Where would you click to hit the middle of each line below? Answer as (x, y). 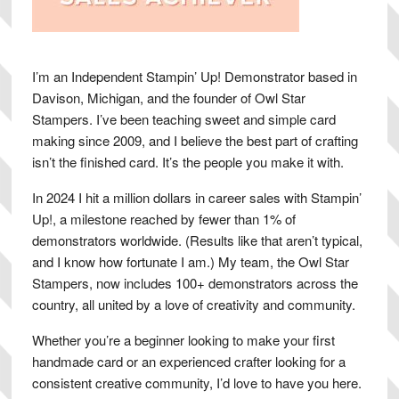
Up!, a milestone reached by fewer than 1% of (163, 218)
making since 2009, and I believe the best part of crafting (195, 140)
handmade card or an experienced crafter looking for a (188, 361)
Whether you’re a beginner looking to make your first (183, 339)
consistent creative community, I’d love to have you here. (196, 382)
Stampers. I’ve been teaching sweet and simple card (183, 118)
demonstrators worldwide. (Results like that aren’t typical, (197, 240)
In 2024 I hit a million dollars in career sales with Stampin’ (196, 197)
